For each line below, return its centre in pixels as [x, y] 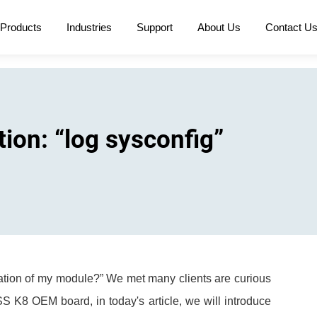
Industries [89, 27]
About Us [219, 27]
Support [154, 27]
